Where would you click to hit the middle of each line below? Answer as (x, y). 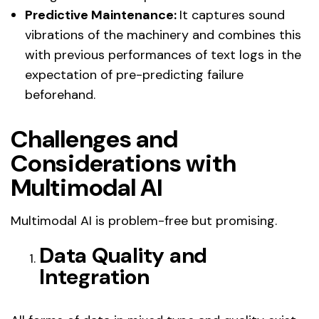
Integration (94, 276)
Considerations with (124, 163)
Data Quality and (123, 255)
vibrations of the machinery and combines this (163, 35)
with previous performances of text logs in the (163, 54)
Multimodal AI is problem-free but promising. (144, 220)
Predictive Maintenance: (102, 15)
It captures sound (232, 15)
